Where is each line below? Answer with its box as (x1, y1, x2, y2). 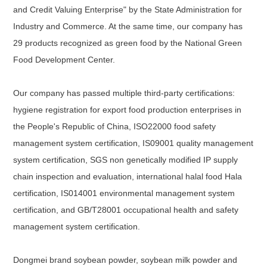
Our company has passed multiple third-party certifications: (13, 88, 235, 98)
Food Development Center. (13, 54, 116, 64)
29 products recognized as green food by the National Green (13, 38, 243, 48)
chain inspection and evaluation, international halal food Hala (13, 171, 243, 181)
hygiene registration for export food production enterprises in (13, 104, 242, 114)
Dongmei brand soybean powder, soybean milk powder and (13, 254, 238, 265)
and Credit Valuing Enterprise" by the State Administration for (13, 4, 243, 14)
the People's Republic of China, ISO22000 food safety (13, 121, 216, 131)
